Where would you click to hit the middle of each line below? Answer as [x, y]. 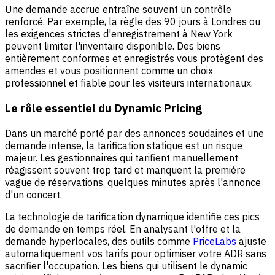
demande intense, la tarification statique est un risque [124, 145]
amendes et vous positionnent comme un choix [109, 71]
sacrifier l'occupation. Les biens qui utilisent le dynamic [126, 265]
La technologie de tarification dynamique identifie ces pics [132, 216]
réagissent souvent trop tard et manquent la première [125, 170]
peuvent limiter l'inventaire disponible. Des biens [113, 46]
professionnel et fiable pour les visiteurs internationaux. [129, 83]
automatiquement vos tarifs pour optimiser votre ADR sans [136, 253]
